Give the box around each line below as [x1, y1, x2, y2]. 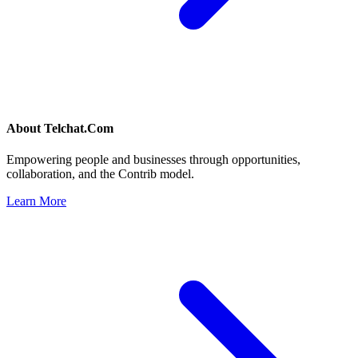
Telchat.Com [44, 121, 113, 136]
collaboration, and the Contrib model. [6, 167, 194, 181]
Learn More [6, 194, 66, 209]
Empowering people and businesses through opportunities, [6, 153, 300, 167]
